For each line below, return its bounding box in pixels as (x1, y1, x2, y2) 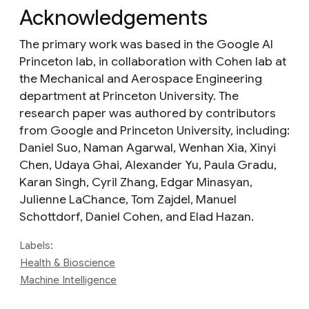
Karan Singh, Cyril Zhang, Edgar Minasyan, (19, 174, 252, 190)
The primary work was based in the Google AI (19, 36, 273, 52)
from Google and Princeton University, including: (19, 122, 290, 138)
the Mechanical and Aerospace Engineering (19, 70, 262, 86)
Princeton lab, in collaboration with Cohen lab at (19, 53, 286, 69)
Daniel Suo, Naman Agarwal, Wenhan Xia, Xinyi (19, 139, 276, 155)
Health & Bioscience (20, 256, 115, 269)
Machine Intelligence (20, 273, 117, 286)
